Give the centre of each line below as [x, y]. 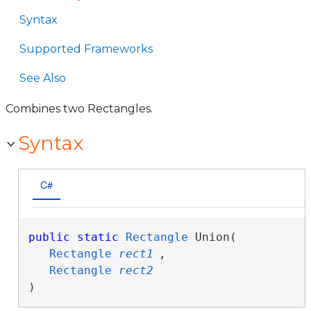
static [98, 237]
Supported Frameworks [86, 49]
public [49, 237]
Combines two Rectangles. [79, 109]
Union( [216, 237]
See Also [43, 78]
